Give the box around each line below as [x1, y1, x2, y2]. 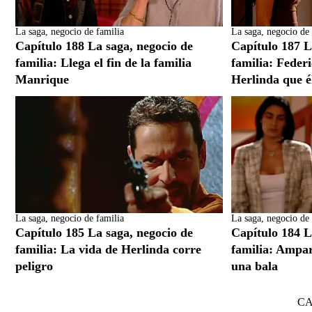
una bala [231, 258, 278, 273]
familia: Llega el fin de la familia [15, 55, 192, 70]
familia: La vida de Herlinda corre [15, 242, 201, 256]
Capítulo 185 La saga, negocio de [15, 225, 193, 240]
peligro [15, 258, 53, 273]
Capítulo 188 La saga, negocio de [15, 38, 193, 53]
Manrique [15, 72, 69, 86]
